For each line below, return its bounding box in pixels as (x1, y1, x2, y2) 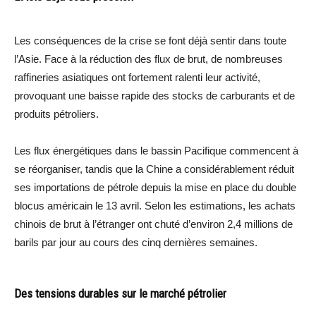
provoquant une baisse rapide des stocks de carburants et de (14, 89, 295, 102)
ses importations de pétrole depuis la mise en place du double (14, 181, 296, 193)
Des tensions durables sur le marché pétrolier (14, 286, 226, 300)
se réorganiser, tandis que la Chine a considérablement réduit (14, 162, 294, 175)
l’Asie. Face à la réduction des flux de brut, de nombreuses (14, 52, 283, 65)
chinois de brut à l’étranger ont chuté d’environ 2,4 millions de (14, 217, 293, 230)
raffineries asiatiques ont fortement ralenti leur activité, (14, 71, 260, 83)
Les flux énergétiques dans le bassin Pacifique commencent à (14, 144, 298, 157)
